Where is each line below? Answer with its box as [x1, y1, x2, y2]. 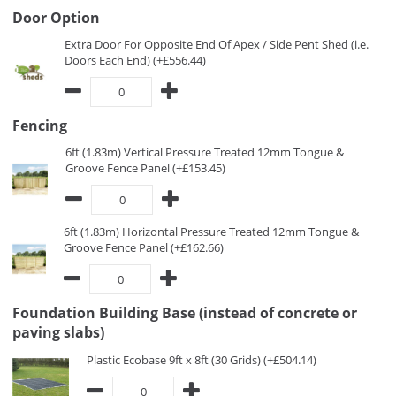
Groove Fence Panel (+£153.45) [65, 160, 225, 176]
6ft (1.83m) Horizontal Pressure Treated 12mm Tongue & [64, 224, 359, 240]
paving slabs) [12, 323, 104, 342]
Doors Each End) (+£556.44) [65, 52, 206, 68]
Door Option [12, 8, 100, 27]
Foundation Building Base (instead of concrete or [12, 303, 357, 323]
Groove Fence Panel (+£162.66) [64, 240, 224, 255]
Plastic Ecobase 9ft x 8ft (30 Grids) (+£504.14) [87, 352, 316, 368]
